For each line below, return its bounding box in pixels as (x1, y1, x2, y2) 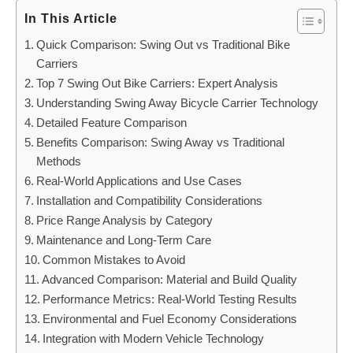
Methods (36, 154, 82, 168)
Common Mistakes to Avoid (43, 253, 186, 266)
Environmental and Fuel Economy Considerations (43, 312, 298, 325)
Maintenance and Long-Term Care (36, 233, 212, 247)
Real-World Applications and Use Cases (36, 174, 243, 188)
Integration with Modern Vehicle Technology (43, 332, 265, 345)
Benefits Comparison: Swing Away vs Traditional (36, 136, 285, 149)
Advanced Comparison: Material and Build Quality (42, 273, 298, 286)
